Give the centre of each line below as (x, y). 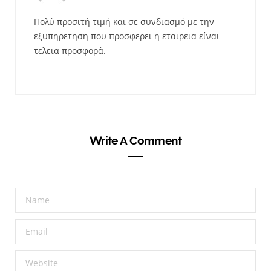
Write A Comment (135, 140)
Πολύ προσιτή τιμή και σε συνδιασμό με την (124, 21)
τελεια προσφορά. (70, 50)
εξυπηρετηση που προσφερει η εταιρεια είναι (127, 36)
